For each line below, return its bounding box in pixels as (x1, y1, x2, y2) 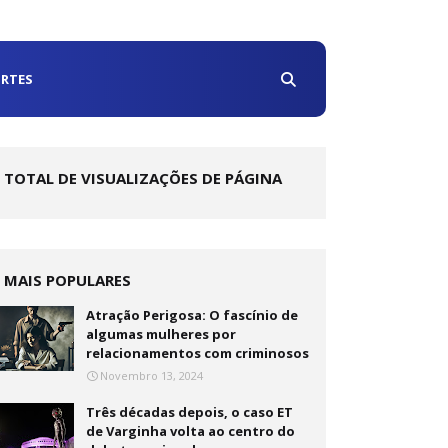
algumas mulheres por (86, 325, 237, 343)
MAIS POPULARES (4, 270, 132, 290)
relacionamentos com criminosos (86, 344, 310, 362)
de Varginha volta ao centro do (86, 422, 296, 440)
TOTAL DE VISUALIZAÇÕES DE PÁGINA (4, 168, 283, 188)
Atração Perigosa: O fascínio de (86, 306, 299, 324)
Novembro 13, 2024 (100, 368, 204, 383)
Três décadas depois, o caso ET (86, 403, 294, 421)
